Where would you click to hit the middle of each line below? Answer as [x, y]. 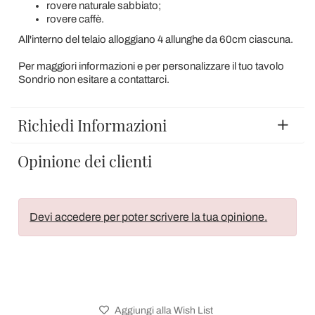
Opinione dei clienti [85, 161]
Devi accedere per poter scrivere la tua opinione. [149, 217]
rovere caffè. [75, 19]
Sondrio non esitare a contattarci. [94, 79]
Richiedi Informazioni [92, 125]
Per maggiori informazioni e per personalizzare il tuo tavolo [151, 66]
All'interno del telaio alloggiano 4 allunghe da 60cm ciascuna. [155, 39]
